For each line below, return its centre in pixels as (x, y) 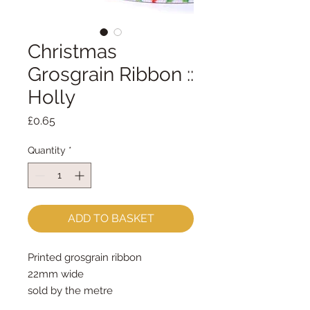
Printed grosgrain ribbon (85, 257)
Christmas (72, 52)
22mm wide (56, 274)
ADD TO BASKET (111, 218)
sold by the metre (70, 291)
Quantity (47, 150)
